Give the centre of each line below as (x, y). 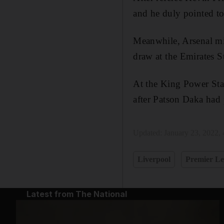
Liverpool (154, 159)
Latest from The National (76, 194)
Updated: (149, 132)
